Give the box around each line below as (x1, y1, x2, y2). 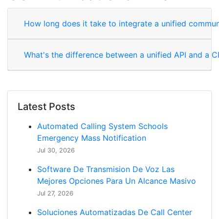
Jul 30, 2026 (37, 147, 75, 154)
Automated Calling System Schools (37, 121, 168, 131)
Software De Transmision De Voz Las (37, 164, 175, 174)
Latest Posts (18, 101, 75, 112)
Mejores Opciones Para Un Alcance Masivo (37, 176, 196, 186)
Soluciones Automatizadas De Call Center (37, 207, 192, 217)
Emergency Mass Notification (37, 133, 146, 143)
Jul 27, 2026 (37, 190, 73, 197)
